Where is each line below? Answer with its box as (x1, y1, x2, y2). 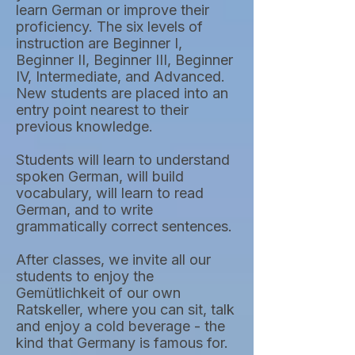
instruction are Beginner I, (16, 35, 182, 52)
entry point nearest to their (16, 101, 189, 118)
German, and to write (16, 201, 153, 218)
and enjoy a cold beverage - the (16, 318, 225, 334)
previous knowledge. (16, 118, 153, 135)
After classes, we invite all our (16, 251, 211, 268)
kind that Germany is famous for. (16, 334, 228, 351)
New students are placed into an (16, 85, 228, 101)
